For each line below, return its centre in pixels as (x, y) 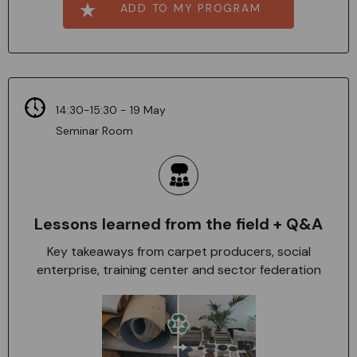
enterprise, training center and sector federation (178, 270)
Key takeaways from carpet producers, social (178, 251)
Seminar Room (94, 131)
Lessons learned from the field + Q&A (178, 224)
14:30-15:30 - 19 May (111, 110)
